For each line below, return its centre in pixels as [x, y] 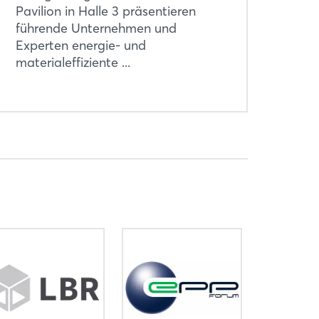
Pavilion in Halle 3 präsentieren [105, 11]
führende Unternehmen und [96, 28]
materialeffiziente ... [73, 62]
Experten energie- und [80, 45]
